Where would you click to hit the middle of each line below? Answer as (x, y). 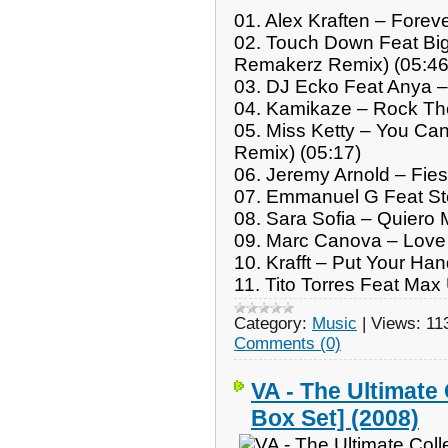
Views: (396, 323)
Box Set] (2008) (335, 417)
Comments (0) (287, 343)
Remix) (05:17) (297, 152)
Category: (270, 323)
